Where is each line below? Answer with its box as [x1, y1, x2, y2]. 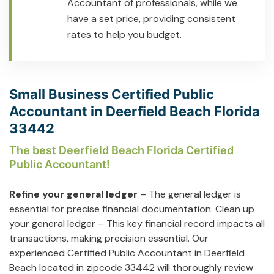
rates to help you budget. [67, 28, 182, 41]
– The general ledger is [138, 187, 241, 201]
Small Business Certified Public [9, 86, 214, 102]
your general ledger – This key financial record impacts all [9, 217, 265, 230]
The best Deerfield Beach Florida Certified [9, 143, 234, 157]
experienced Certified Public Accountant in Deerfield [9, 246, 245, 259]
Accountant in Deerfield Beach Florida [9, 103, 260, 119]
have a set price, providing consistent [67, 12, 235, 25]
